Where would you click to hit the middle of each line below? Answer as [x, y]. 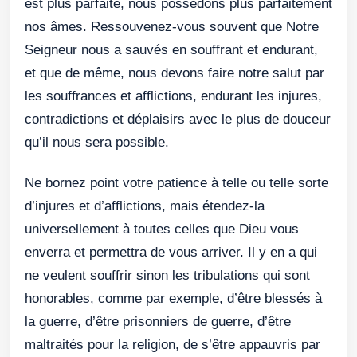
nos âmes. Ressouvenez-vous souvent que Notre [172, 26]
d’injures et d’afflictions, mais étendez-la [145, 206]
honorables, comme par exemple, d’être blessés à [173, 298]
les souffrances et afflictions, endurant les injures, [173, 96]
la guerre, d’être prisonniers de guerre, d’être [158, 321]
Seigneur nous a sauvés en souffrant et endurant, [171, 49]
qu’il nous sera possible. [97, 142]
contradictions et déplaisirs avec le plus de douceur [178, 119]
